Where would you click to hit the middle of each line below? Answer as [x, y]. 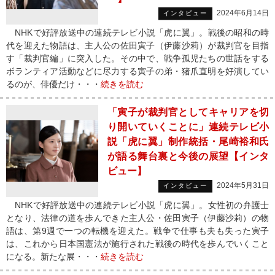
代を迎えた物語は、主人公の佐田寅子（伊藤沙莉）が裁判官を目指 [137, 45]
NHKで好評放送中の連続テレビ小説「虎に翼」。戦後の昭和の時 [137, 33]
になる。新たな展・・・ [53, 257]
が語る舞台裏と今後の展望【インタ [188, 156]
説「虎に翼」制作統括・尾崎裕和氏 [188, 141]
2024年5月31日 [243, 185]
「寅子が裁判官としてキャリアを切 [188, 112]
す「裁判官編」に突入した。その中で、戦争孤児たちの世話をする [137, 58]
